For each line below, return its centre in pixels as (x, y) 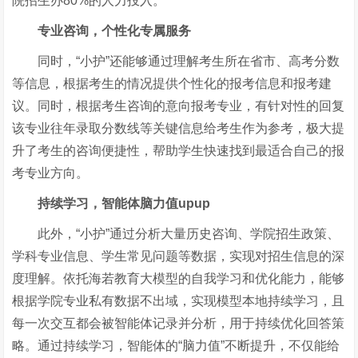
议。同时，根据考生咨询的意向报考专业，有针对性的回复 (179, 106)
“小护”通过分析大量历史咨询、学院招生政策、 (208, 234)
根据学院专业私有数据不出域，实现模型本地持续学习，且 (179, 301)
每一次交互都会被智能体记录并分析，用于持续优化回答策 (179, 323)
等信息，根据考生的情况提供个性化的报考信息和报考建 (172, 84)
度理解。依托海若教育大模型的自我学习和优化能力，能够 (179, 278)
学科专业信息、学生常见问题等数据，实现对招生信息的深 (179, 256)
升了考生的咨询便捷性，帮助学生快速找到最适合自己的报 (179, 151)
